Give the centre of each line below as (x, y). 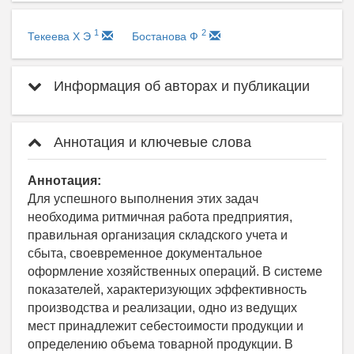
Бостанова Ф (167, 36)
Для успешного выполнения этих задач (143, 198)
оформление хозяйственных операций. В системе (175, 271)
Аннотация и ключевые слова (151, 142)
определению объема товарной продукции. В (160, 344)
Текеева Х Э (61, 36)
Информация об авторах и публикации (180, 86)
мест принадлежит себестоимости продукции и (166, 326)
